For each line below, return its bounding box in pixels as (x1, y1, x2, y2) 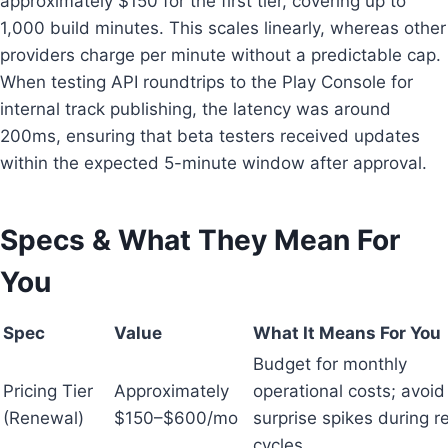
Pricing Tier (3, 380, 93, 401)
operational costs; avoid (253, 380, 445, 401)
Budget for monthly (253, 353, 407, 374)
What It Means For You (253, 322, 441, 343)
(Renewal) (3, 407, 84, 428)
